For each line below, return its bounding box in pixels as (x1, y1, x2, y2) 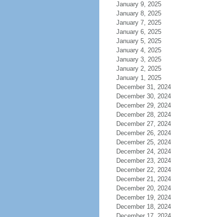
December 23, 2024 (116, 157, 171, 164)
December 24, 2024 (116, 148, 171, 155)
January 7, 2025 (116, 19, 161, 26)
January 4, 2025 (116, 46, 161, 54)
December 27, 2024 (116, 120, 171, 127)
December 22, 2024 (116, 166, 171, 173)
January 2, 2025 (116, 65, 161, 72)
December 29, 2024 (116, 102, 171, 109)
